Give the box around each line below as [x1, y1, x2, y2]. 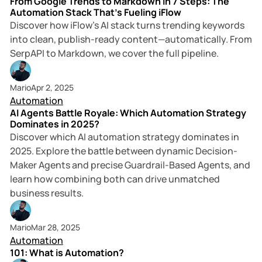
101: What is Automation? [9, 246, 124, 260]
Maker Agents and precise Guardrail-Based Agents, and [9, 158, 250, 172]
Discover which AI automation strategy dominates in [9, 130, 239, 144]
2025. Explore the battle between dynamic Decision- [9, 144, 237, 158]
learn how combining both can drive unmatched [9, 173, 220, 186]
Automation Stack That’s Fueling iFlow [9, 6, 181, 19]
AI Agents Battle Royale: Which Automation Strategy [9, 106, 246, 120]
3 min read [194, 214, 227, 225]
